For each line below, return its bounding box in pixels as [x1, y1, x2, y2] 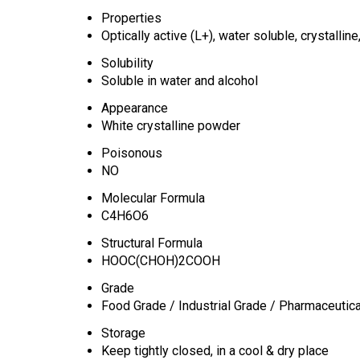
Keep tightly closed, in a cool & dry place [101, 342, 329, 358]
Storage [101, 325, 145, 341]
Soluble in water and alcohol [101, 72, 258, 88]
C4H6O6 [101, 207, 149, 223]
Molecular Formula [101, 190, 205, 206]
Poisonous [101, 145, 162, 161]
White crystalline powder [101, 117, 240, 133]
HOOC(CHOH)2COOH [101, 252, 220, 268]
